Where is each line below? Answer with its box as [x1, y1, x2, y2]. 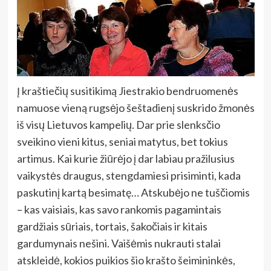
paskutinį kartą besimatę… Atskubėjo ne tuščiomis [16, 185, 250, 199]
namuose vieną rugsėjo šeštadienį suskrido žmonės [16, 100, 255, 114]
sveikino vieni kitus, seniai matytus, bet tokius [16, 134, 228, 148]
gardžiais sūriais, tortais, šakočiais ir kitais [16, 219, 207, 233]
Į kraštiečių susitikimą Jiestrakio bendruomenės [16, 83, 238, 97]
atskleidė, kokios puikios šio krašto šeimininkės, [16, 253, 235, 267]
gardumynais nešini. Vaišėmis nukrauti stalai [16, 236, 221, 250]
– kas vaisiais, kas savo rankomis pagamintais [16, 202, 221, 216]
